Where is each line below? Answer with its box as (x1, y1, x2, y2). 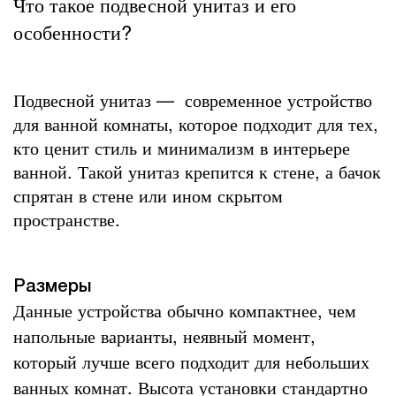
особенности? (13, 18, 132, 46)
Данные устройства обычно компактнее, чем (13, 296, 356, 323)
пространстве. (13, 205, 120, 232)
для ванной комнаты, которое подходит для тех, (13, 110, 378, 136)
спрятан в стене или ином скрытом (13, 181, 283, 208)
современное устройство (185, 86, 372, 112)
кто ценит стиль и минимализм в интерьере (13, 133, 350, 160)
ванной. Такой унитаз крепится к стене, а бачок (13, 157, 381, 184)
